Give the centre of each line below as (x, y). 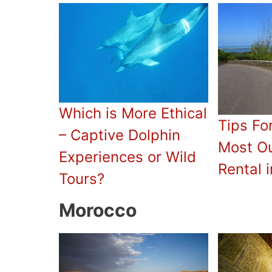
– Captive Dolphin (120, 135)
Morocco (98, 210)
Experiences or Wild (127, 157)
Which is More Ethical (133, 113)
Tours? (82, 178)
